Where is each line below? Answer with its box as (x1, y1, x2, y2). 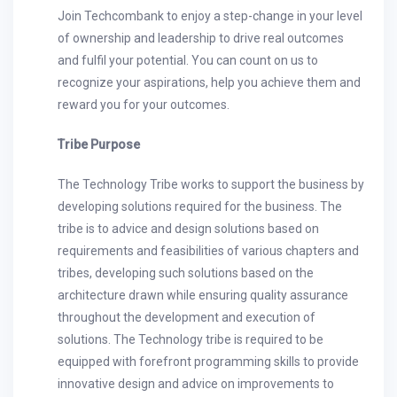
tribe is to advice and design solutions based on (58, 222, 319, 236)
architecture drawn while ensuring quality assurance (58, 288, 348, 302)
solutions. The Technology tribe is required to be (58, 332, 323, 346)
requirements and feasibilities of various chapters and (58, 244, 359, 258)
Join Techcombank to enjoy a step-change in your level (58, 9, 362, 23)
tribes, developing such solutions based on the (58, 266, 314, 280)
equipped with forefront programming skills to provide (58, 354, 359, 369)
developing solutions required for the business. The (58, 199, 342, 214)
